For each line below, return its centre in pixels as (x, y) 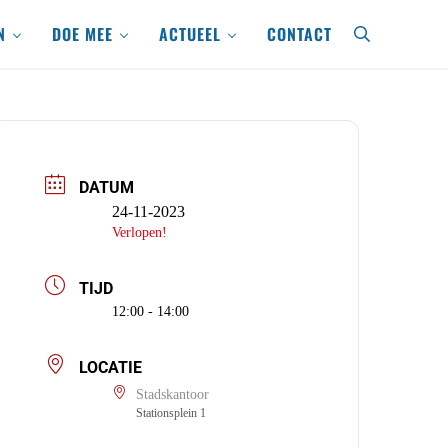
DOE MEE (82, 33)
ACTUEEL (190, 33)
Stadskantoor (172, 394)
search (381, 40)
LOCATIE (111, 367)
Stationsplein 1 (170, 413)
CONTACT (299, 33)
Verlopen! (139, 232)
